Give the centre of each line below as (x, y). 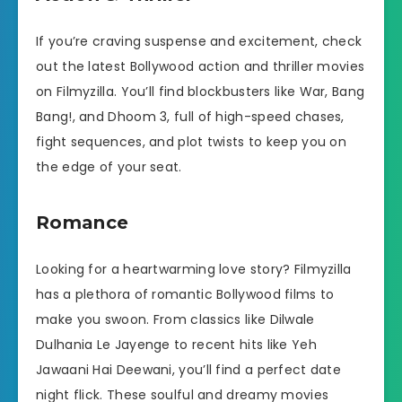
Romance (83, 223)
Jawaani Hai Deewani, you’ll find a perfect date (189, 369)
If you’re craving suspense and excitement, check (199, 41)
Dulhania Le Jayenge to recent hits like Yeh (176, 344)
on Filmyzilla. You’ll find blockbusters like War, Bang (201, 91)
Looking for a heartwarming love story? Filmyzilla (194, 269)
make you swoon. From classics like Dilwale (175, 319)
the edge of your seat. (109, 166)
